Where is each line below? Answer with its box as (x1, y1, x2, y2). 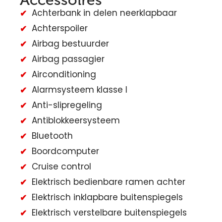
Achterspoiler (32, 22, 88, 35)
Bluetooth (32, 130, 73, 142)
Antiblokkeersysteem (32, 114, 120, 127)
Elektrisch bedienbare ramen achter (32, 176, 185, 188)
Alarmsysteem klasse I (32, 84, 127, 96)
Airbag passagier (32, 53, 105, 65)
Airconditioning (32, 68, 96, 81)
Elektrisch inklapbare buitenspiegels (32, 191, 183, 204)
